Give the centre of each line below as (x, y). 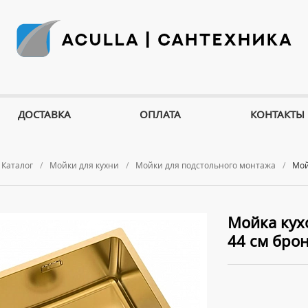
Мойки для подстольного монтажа (206, 165)
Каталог (17, 165)
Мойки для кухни (84, 165)
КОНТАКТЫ (278, 114)
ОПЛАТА (161, 114)
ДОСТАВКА (44, 114)
